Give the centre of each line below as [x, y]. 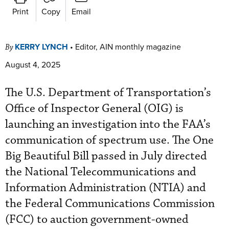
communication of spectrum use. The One [109, 140]
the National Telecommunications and [101, 172]
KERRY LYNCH [41, 47]
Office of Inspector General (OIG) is [94, 108]
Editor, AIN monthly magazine [128, 46]
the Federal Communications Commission [110, 203]
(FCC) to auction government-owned [97, 219]
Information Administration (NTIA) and [106, 188]
